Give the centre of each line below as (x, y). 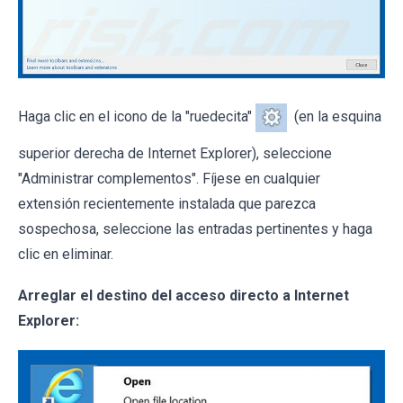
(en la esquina (334, 116)
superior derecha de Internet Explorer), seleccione (175, 153)
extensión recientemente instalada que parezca (167, 203)
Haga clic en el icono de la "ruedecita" (137, 116)
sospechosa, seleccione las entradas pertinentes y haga (195, 228)
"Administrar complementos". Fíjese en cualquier (169, 178)
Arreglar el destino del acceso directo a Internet (184, 295)
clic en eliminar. (66, 254)
